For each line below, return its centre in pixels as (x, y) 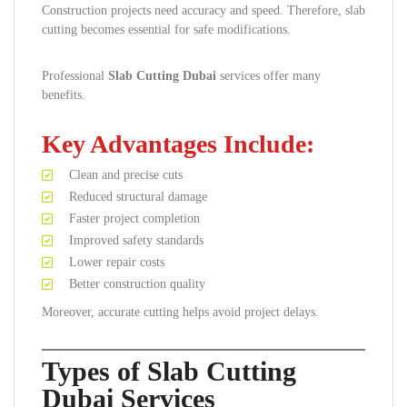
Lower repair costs (117, 262)
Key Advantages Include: (178, 144)
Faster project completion (134, 218)
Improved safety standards (136, 240)
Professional (75, 76)
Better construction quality (137, 284)
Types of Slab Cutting (169, 371)
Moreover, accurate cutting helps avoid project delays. (180, 312)
